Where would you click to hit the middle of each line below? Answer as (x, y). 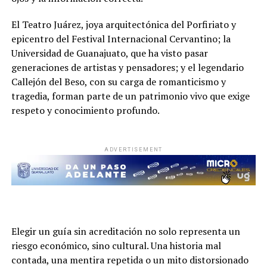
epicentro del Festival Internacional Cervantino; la (121, 39)
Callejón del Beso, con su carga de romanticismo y (118, 82)
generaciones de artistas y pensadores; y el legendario (127, 68)
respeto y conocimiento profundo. (85, 111)
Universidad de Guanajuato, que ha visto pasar (109, 53)
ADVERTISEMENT (133, 150)
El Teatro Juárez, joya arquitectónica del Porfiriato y (123, 25)
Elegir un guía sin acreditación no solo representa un (125, 232)
